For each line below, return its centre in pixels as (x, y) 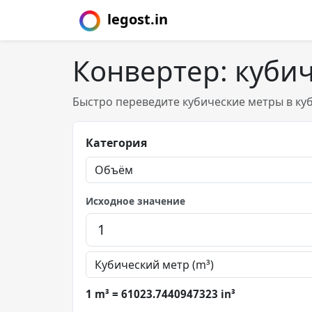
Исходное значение (135, 201)
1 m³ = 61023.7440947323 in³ (161, 294)
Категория (116, 142)
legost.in (138, 19)
